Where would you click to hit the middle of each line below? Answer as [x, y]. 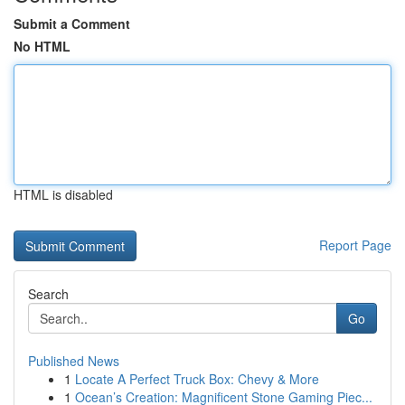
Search [48, 294]
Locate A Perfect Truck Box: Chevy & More [197, 379]
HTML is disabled [63, 194]
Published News [74, 361]
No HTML [42, 46]
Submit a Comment [72, 24]
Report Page [355, 245]
